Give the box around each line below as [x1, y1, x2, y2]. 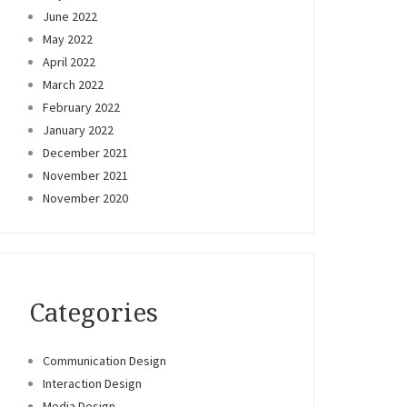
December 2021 [43, 144, 128, 161]
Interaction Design [43, 374, 142, 392]
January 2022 [43, 121, 114, 138]
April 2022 [43, 53, 95, 70]
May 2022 [43, 30, 93, 47]
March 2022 [43, 75, 104, 93]
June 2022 [43, 7, 97, 25]
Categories [29, 297, 158, 328]
